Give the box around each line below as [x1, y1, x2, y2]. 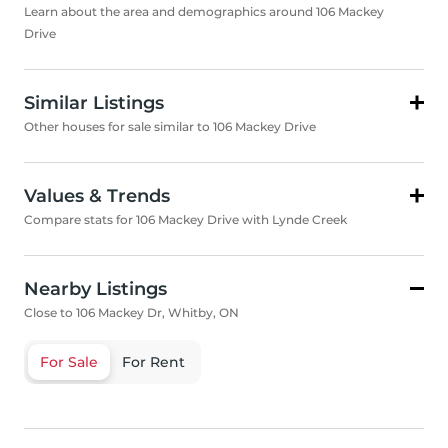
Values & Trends [24, 185, 170, 208]
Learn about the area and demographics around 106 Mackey [24, 4, 384, 20]
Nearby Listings [24, 278, 167, 301]
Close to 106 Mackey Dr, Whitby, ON [24, 305, 239, 321]
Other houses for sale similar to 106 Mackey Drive [24, 119, 316, 135]
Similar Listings [24, 92, 164, 115]
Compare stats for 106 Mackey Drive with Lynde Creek [24, 212, 347, 228]
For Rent [122, 353, 185, 372]
